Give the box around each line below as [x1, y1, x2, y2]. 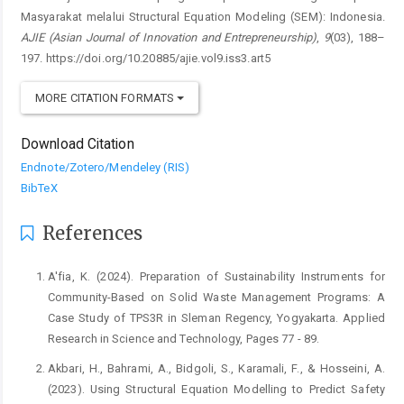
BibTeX [21, 180, 58, 195]
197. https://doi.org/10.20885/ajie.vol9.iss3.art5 [21, 50, 271, 65]
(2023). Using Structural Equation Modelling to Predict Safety [48, 381, 385, 396]
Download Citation [21, 135, 134, 152]
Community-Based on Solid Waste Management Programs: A [48, 289, 385, 304]
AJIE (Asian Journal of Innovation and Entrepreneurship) [21, 30, 317, 44]
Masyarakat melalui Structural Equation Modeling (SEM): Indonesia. [21, 9, 385, 23]
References [38, 221, 143, 244]
